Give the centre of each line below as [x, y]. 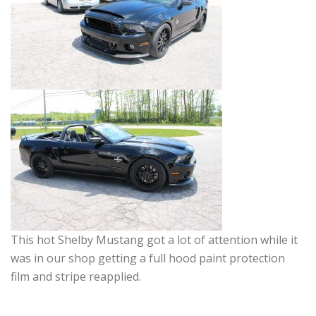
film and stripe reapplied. [76, 276]
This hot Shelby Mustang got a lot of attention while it [154, 240]
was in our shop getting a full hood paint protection [148, 258]
